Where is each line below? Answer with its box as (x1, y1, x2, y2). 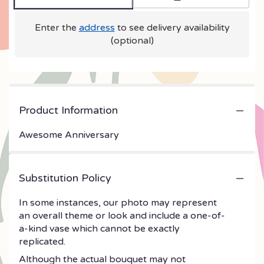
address (78, 22, 115, 34)
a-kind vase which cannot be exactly (19, 223, 180, 235)
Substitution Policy (19, 171, 111, 184)
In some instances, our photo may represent (19, 197, 217, 209)
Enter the (34, 22, 79, 34)
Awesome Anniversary (19, 129, 119, 141)
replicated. (19, 236, 65, 247)
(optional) (110, 35, 154, 47)
